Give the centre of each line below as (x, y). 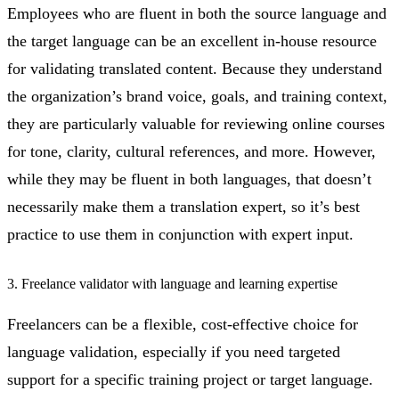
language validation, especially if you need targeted (174, 351)
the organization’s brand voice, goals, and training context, (197, 97)
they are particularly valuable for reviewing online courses (196, 124)
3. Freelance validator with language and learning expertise (172, 283)
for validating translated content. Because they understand (195, 69)
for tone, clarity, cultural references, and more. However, (191, 152)
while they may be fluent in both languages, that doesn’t (189, 179)
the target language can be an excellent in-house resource (192, 41)
